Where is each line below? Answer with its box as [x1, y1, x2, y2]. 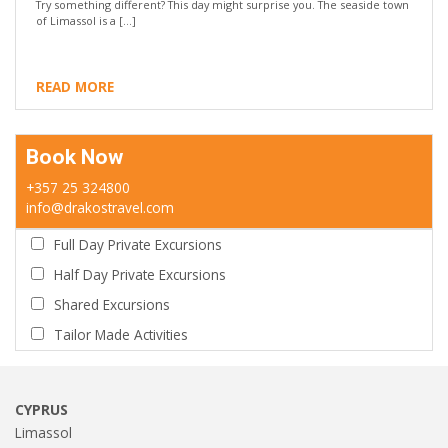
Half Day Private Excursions [54, 265, 226, 285]
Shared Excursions [54, 295, 170, 315]
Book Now [26, 145, 123, 170]
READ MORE [36, 77, 114, 97]
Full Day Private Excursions [54, 235, 222, 255]
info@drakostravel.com [26, 198, 174, 218]
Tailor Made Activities [54, 325, 188, 345]
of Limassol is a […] [36, 13, 136, 29]
